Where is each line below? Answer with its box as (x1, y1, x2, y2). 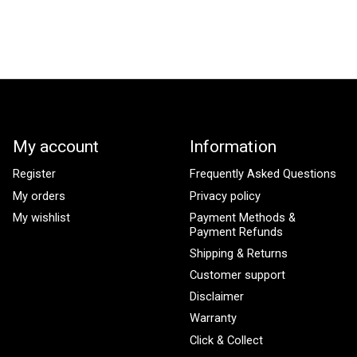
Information (189, 136, 277, 157)
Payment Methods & (189, 210, 296, 225)
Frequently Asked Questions (189, 167, 336, 182)
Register (12, 167, 56, 182)
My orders (12, 188, 65, 203)
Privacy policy (189, 188, 261, 203)
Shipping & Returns (189, 245, 288, 261)
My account (12, 136, 99, 157)
